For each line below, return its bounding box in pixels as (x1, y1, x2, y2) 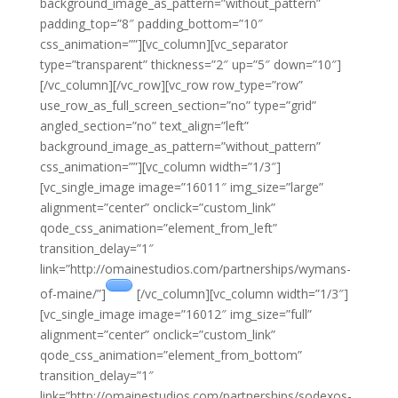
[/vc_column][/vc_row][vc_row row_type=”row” (39, 76, 303, 93)
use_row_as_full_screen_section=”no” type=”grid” (39, 97, 316, 114)
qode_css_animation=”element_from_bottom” (39, 346, 302, 363)
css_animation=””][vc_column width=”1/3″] (39, 158, 281, 175)
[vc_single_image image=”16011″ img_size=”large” (39, 179, 323, 195)
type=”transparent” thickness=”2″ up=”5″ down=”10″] (39, 56, 341, 73)
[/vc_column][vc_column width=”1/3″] (136, 285, 348, 302)
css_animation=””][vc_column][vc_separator (39, 36, 288, 52)
